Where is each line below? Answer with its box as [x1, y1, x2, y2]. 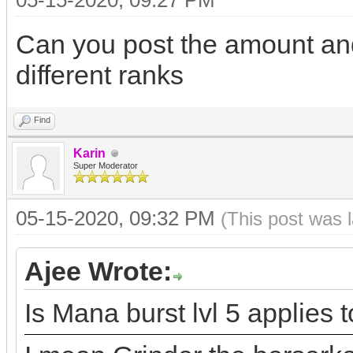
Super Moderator [73, 161, 138, 170]
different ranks [16, 60, 184, 90]
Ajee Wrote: [24, 256, 172, 286]
